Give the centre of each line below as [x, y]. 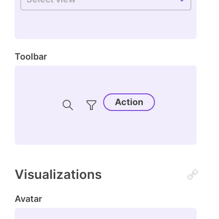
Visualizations [58, 175]
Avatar [28, 198]
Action [129, 102]
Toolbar [31, 56]
